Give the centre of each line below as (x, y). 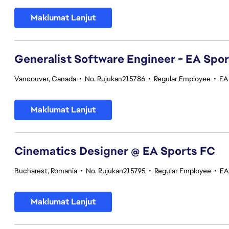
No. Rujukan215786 (115, 79)
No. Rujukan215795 (116, 171)
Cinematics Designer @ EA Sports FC (115, 151)
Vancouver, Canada (45, 79)
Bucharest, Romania (46, 171)
